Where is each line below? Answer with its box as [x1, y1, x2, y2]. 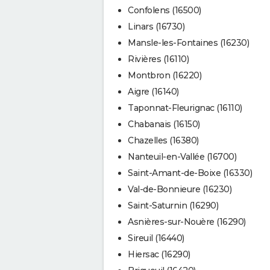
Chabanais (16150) [128, 118, 200, 130]
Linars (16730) [128, 20, 184, 32]
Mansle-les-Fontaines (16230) [128, 37, 249, 48]
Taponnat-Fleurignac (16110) [128, 102, 242, 113]
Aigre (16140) [128, 86, 179, 97]
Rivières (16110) [128, 53, 189, 64]
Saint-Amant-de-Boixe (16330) [128, 167, 252, 178]
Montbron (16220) [128, 69, 201, 81]
